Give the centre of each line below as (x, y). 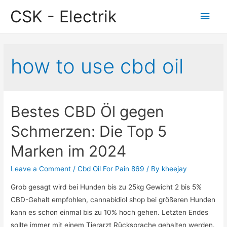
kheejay (175, 169)
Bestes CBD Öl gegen (88, 112)
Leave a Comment (41, 169)
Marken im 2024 (69, 151)
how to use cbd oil (97, 66)
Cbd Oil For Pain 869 (111, 169)
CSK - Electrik (63, 16)
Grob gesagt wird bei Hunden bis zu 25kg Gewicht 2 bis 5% (106, 187)
